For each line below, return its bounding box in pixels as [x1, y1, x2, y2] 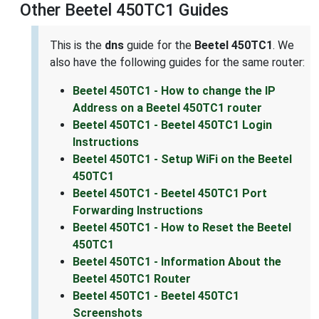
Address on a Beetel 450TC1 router [73, 101, 262, 115]
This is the [50, 38, 105, 53]
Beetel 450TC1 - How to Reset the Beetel [73, 221, 291, 235]
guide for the [124, 38, 194, 53]
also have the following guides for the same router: [50, 56, 305, 70]
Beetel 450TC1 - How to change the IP [73, 84, 276, 98]
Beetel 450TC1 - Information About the [73, 255, 281, 269]
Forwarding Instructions [73, 204, 203, 218]
